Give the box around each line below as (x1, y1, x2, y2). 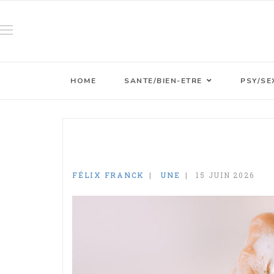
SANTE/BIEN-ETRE (124, 76, 202, 86)
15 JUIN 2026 (196, 170, 254, 180)
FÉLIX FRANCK (72, 170, 144, 180)
